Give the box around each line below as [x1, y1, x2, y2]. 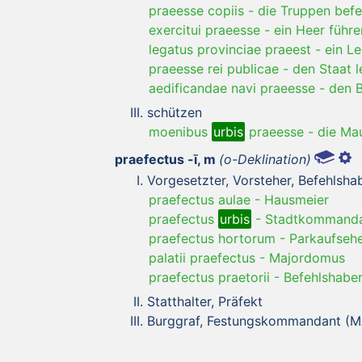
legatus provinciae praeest [149, 40, 311, 57]
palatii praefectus [149, 249, 255, 266]
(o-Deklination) [219, 150, 311, 167]
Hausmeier [264, 191, 329, 208]
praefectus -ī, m [115, 150, 216, 167]
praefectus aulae [149, 191, 250, 208]
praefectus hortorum [149, 229, 276, 246]
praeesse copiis [149, 2, 244, 19]
